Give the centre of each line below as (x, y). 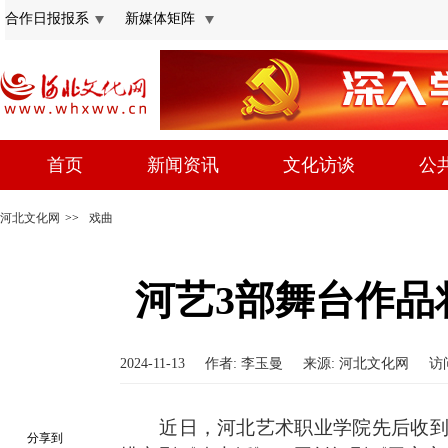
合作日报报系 (47, 18)
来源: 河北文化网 (356, 363)
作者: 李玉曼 (244, 363)
